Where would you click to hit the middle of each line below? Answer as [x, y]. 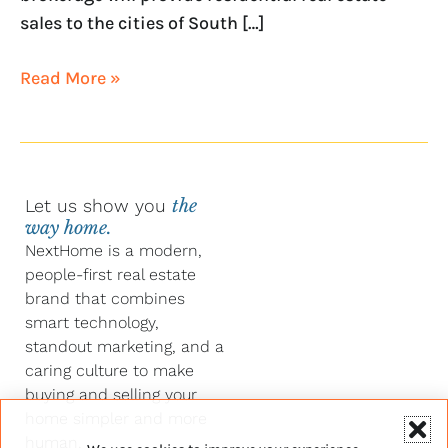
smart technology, [92, 323]
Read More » [70, 77]
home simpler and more [116, 419]
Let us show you [98, 206]
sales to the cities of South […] [142, 22]
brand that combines [105, 299]
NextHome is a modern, [113, 251]
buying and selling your [111, 395]
